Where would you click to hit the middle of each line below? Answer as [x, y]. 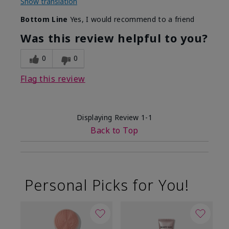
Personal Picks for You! [107, 185]
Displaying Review [109, 118]
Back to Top [114, 131]
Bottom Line [44, 19]
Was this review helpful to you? [114, 38]
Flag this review [53, 79]
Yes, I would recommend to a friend [131, 19]
